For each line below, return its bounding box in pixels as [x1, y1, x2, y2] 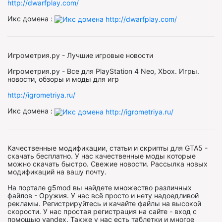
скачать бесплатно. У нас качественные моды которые [7, 151, 196, 160]
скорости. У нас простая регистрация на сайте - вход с [7, 207, 197, 216]
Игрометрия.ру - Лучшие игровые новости [7, 51, 153, 60]
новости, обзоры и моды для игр [7, 75, 119, 84]
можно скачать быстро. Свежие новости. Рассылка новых [7, 159, 208, 168]
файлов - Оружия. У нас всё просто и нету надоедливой [7, 191, 199, 200]
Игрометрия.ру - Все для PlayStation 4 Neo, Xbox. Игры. [7, 67, 199, 76]
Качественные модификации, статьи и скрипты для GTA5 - [7, 143, 208, 152]
